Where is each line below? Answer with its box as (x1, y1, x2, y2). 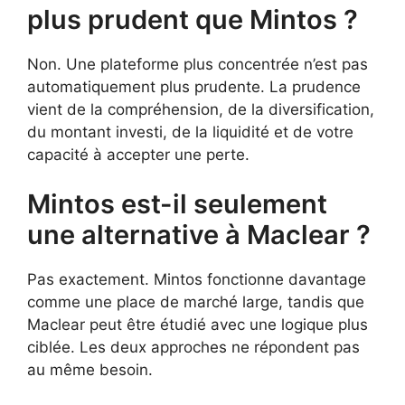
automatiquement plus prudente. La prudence (27, 77, 361, 96)
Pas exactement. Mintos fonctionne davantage (27, 270, 366, 288)
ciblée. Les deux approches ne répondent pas (27, 338, 360, 356)
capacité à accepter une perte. (27, 145, 250, 164)
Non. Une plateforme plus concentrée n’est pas (27, 54, 368, 73)
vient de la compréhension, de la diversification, (27, 99, 374, 118)
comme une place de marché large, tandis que (27, 293, 364, 311)
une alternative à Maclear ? (27, 219, 371, 250)
